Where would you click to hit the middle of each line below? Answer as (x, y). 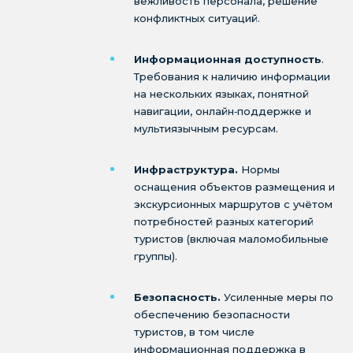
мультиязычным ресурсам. (206, 128)
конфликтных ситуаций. (197, 18)
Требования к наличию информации (232, 76)
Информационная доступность (228, 59)
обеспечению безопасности (212, 314)
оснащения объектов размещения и (234, 187)
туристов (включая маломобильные (231, 239)
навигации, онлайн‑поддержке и (223, 111)
